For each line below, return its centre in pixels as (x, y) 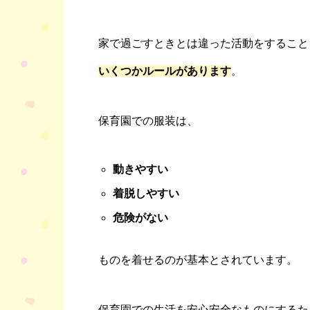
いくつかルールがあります (165, 71)
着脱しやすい (146, 193)
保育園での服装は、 (148, 120)
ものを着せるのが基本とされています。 (198, 259)
